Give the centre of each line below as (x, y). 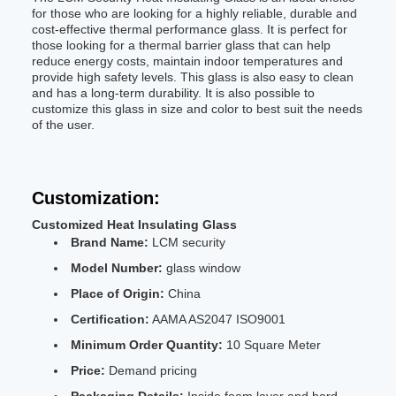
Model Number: (117, 268)
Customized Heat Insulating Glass (134, 225)
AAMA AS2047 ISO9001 (217, 319)
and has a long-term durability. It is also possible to (173, 93)
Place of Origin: (118, 293)
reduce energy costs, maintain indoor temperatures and (187, 61)
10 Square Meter (272, 345)
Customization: (96, 198)
